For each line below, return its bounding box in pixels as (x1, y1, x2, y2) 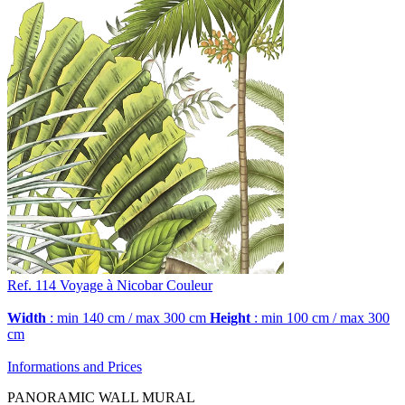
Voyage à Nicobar (60, 277, 163, 293)
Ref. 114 (7, 277, 56, 293)
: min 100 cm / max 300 (250, 309, 390, 325)
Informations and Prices (7, 358, 142, 374)
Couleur (166, 277, 212, 293)
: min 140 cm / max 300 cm (46, 309, 206, 325)
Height (210, 309, 250, 325)
